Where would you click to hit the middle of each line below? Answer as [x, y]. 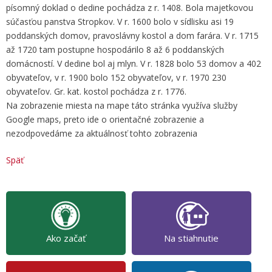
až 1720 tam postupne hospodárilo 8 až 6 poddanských [115, 49]
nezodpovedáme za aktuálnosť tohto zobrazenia [102, 133]
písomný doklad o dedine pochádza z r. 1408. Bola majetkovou [130, 8]
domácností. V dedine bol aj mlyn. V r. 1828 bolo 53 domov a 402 [134, 63]
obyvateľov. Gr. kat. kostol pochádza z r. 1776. [96, 91]
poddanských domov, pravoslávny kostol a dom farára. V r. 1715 [132, 36]
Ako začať [66, 238]
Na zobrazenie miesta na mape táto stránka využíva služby [122, 105]
